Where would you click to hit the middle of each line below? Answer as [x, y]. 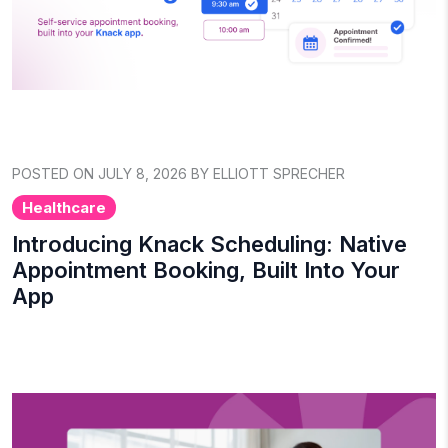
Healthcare [63, 207]
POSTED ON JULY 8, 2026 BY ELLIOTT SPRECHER [178, 173]
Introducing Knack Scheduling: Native [209, 243]
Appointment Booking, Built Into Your [206, 269]
